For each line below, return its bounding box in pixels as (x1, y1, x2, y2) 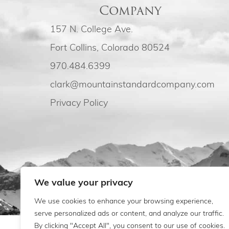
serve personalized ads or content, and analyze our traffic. (34, 210, 224, 218)
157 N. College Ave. (50, 25, 133, 35)
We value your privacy (34, 178, 133, 188)
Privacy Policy (50, 98, 108, 108)
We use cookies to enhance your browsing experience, (34, 198, 213, 205)
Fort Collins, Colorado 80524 (50, 43, 170, 53)
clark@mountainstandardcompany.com (50, 80, 215, 90)
